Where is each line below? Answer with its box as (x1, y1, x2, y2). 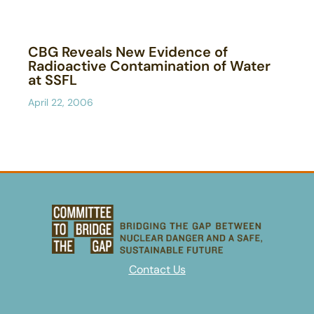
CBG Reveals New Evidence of (28, 43, 228, 62)
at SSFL (28, 71, 77, 90)
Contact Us (128, 262, 186, 277)
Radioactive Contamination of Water (28, 57, 271, 76)
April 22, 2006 (28, 96, 93, 109)
